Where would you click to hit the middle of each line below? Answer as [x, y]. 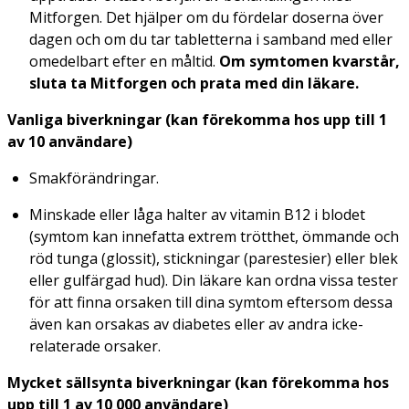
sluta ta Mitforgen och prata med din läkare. [194, 83]
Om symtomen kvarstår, [309, 61]
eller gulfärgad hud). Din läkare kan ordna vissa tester [214, 280]
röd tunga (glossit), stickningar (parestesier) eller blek [214, 258]
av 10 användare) [70, 141]
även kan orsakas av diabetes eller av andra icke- [196, 324]
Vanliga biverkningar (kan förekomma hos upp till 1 [197, 119]
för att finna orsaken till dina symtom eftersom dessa [211, 302]
